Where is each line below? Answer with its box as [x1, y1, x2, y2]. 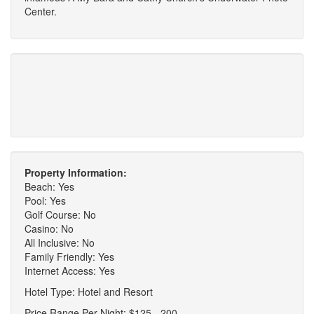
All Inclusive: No [25, 235, 95, 250]
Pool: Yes [25, 193, 66, 207]
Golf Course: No [25, 207, 96, 221]
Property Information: [25, 165, 127, 179]
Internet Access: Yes [25, 263, 115, 278]
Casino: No [25, 221, 74, 235]
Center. [25, 4, 57, 18]
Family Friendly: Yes [25, 249, 114, 264]
